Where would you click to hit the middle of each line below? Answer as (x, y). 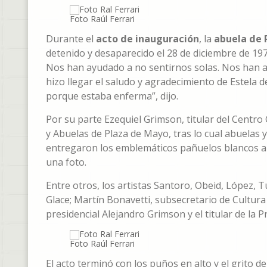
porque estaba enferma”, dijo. (112, 96)
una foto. (66, 162)
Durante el (71, 39)
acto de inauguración (148, 39)
